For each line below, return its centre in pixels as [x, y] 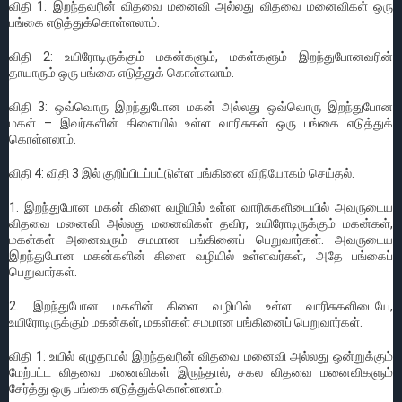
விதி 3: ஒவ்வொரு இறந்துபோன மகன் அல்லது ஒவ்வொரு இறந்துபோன [201, 106]
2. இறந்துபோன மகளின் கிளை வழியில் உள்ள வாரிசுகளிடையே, [201, 306]
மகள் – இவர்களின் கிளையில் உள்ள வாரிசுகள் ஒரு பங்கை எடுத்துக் [201, 122]
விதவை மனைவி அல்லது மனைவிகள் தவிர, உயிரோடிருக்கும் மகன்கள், [201, 223]
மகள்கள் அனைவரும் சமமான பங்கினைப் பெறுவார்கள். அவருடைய [201, 239]
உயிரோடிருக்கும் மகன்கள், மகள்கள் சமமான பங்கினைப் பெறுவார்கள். [186, 322]
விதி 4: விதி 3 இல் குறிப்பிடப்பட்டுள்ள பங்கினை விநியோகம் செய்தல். [182, 173]
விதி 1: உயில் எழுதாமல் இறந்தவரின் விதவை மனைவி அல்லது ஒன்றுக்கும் [201, 356]
